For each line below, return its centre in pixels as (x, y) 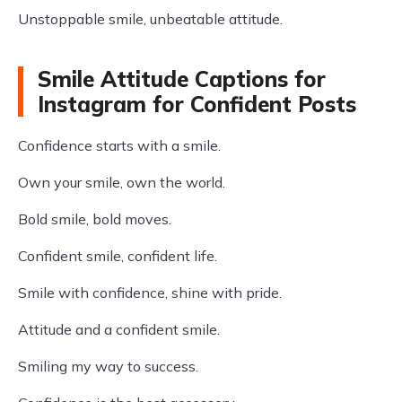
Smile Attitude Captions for (182, 79)
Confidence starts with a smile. (119, 145)
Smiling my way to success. (108, 366)
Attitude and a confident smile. (119, 329)
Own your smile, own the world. (122, 182)
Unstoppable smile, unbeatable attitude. (150, 19)
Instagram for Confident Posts (197, 104)
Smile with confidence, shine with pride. (150, 293)
